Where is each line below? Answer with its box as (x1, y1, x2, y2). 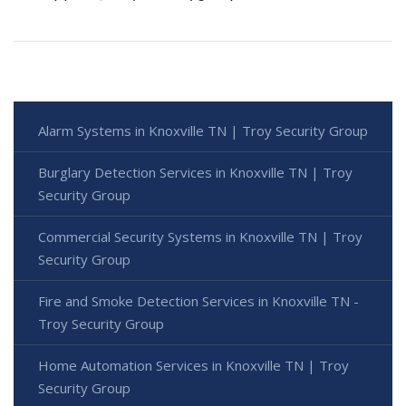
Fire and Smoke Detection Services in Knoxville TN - (38, 292, 359, 311)
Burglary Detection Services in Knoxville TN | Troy (38, 163, 353, 182)
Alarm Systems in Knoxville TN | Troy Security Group (38, 121, 368, 140)
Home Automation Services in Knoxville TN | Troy (38, 356, 349, 375)
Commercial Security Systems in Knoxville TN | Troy (38, 227, 362, 246)
